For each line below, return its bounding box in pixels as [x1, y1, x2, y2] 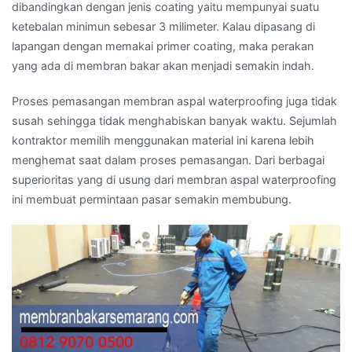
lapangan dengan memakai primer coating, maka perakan [12, 38, 313, 53]
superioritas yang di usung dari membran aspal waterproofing [12, 172, 336, 186]
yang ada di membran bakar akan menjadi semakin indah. [12, 58, 314, 72]
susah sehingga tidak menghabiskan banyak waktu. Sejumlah [12, 113, 337, 127]
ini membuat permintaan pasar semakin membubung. [12, 192, 291, 206]
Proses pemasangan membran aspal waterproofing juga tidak [12, 93, 337, 108]
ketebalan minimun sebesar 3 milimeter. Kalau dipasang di [12, 19, 315, 33]
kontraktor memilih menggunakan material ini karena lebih [12, 133, 314, 147]
